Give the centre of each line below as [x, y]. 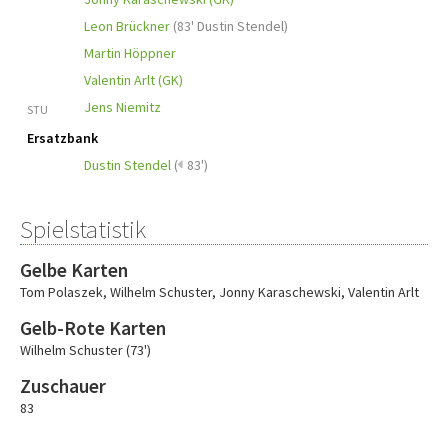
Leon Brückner [127, 26]
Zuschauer [63, 386]
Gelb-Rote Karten [93, 328]
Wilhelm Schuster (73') [85, 350]
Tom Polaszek [61, 292]
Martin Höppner [130, 53]
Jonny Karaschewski [280, 292]
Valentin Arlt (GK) [133, 80]
